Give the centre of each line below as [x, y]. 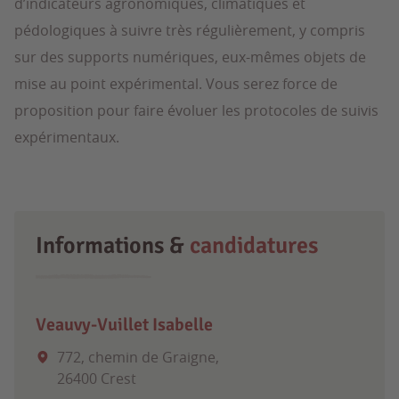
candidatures [254, 246]
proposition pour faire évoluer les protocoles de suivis [196, 110]
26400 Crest [97, 379]
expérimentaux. [67, 137]
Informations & [113, 246]
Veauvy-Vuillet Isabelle [124, 325]
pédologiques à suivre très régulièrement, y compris [190, 30]
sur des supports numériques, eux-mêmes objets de [190, 57]
